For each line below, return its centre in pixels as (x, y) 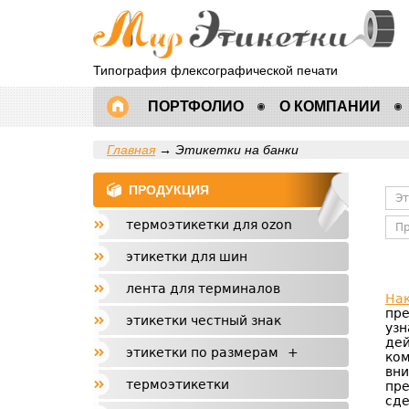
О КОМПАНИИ (330, 106)
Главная (131, 150)
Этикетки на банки (237, 150)
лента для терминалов (203, 288)
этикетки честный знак (204, 320)
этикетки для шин (187, 257)
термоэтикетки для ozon (209, 225)
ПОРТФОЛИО (196, 106)
